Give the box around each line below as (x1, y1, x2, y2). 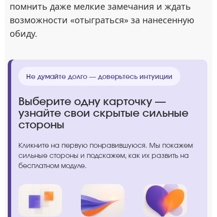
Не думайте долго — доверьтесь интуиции (26, 72, 172, 81)
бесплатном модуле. (18, 161, 87, 170)
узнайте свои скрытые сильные (18, 106, 188, 120)
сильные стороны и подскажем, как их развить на (18, 151, 189, 160)
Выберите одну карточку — (18, 94, 166, 108)
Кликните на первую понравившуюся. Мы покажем (18, 141, 193, 150)
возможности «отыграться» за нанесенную (10, 14, 194, 26)
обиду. (10, 28, 37, 40)
